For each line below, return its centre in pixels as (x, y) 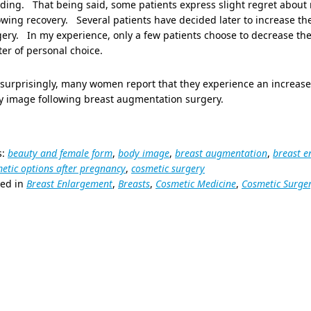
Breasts (134, 184)
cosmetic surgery (168, 168)
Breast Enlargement (69, 184)
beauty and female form (60, 153)
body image (144, 153)
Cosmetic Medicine (196, 184)
